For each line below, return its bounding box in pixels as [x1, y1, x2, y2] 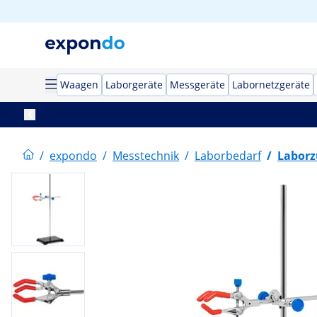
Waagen [60, 78, 98, 91]
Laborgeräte [105, 78, 163, 91]
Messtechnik [113, 148, 179, 163]
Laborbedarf [195, 148, 261, 163]
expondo [50, 148, 97, 163]
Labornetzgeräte [232, 78, 310, 91]
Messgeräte [170, 78, 225, 91]
